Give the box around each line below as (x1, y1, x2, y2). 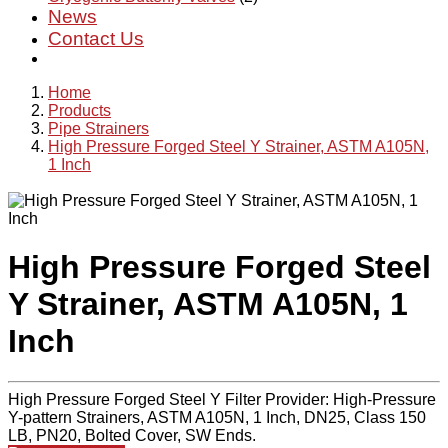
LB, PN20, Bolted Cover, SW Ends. (8, 427, 256, 445)
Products (48, 102, 111, 119)
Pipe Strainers (48, 120, 149, 137)
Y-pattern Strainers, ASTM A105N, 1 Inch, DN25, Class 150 (8, 409, 426, 427)
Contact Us (48, 28, 144, 49)
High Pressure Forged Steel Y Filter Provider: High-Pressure (8, 391, 436, 409)
